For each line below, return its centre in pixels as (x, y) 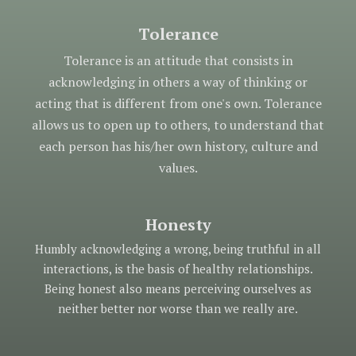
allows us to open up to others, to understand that (178, 124)
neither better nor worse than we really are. (178, 308)
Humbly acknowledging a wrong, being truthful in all (178, 248)
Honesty (178, 224)
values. (178, 167)
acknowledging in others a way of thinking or (178, 81)
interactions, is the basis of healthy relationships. (178, 268)
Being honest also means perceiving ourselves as (178, 288)
